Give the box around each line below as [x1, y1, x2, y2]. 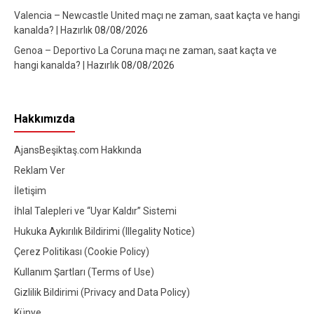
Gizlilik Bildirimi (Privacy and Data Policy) [14, 287, 190, 299]
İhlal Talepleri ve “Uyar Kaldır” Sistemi [14, 205, 177, 217]
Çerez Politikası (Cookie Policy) [14, 246, 149, 258]
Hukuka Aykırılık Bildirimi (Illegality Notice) [14, 226, 195, 238]
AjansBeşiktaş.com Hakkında [14, 144, 142, 156]
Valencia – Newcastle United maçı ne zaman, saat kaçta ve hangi [14, 10, 300, 22]
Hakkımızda [14, 112, 75, 126]
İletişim [14, 185, 46, 197]
